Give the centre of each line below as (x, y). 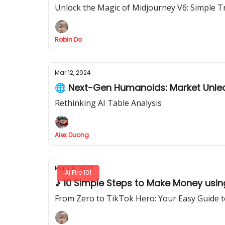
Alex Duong (72, 135)
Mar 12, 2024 (73, 73)
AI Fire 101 (78, 172)
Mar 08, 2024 (74, 168)
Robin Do (68, 39)
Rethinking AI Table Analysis (108, 103)
